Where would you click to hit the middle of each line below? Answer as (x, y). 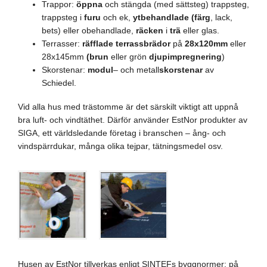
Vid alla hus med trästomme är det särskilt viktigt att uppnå (128, 107)
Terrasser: (62, 44)
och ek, (118, 17)
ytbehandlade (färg (172, 17)
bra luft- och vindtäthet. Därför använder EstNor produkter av (133, 120)
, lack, (221, 17)
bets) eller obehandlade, (89, 30)
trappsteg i (63, 17)
